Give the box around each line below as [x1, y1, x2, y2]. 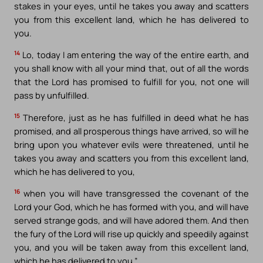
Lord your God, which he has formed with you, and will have [14, 201, 249, 213]
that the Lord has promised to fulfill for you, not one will [14, 76, 249, 88]
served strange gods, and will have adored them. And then [14, 214, 249, 227]
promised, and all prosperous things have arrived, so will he [14, 124, 249, 137]
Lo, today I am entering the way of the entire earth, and [20, 49, 249, 61]
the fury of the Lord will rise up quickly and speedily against [14, 228, 249, 240]
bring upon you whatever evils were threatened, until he [14, 138, 249, 150]
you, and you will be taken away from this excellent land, [14, 241, 249, 254]
